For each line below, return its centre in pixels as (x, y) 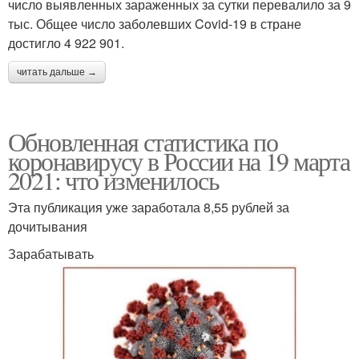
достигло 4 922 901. (66, 42)
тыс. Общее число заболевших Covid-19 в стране (155, 23)
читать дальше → (57, 72)
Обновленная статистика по (143, 141)
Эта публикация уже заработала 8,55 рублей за (149, 207)
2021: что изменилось (113, 179)
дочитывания (48, 226)
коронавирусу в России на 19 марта (179, 160)
